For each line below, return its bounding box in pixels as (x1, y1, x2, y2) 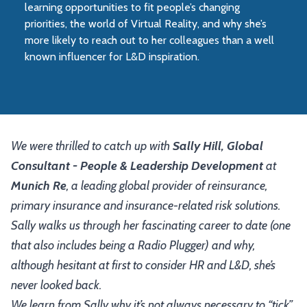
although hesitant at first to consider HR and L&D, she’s (11, 258, 275, 273)
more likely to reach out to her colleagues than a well (24, 34, 274, 47)
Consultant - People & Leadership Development (11, 158, 266, 173)
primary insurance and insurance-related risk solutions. (11, 198, 280, 213)
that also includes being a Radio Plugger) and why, (11, 238, 255, 253)
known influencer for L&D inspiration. (24, 50, 199, 63)
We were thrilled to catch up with (11, 138, 173, 153)
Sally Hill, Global (173, 138, 263, 153)
